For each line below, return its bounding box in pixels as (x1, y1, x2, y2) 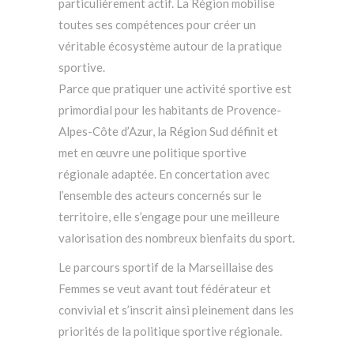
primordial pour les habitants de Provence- (58, 103, 281, 117)
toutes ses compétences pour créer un (58, 17, 256, 32)
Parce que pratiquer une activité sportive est (58, 81, 292, 96)
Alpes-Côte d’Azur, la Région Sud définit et (58, 124, 278, 138)
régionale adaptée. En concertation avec (58, 167, 269, 181)
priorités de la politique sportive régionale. (58, 324, 282, 338)
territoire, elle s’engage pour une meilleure (58, 209, 280, 224)
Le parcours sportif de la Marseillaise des (58, 260, 273, 274)
